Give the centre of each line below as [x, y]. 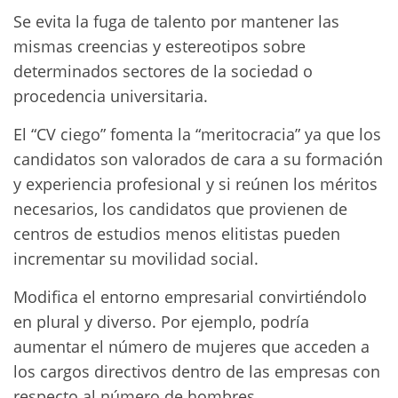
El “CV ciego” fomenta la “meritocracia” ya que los [197, 134]
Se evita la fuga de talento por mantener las [176, 21]
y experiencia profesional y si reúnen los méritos [195, 184]
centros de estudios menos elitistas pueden [177, 234]
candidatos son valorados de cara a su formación [198, 159]
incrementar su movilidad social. [136, 259]
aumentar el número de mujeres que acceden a [191, 346]
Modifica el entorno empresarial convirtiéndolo [190, 297]
